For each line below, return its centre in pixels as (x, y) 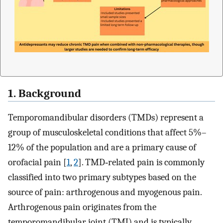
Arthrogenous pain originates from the (82, 207)
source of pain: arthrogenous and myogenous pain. (105, 192)
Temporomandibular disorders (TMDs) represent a (106, 118)
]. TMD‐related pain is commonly (141, 163)
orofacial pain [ (37, 163)
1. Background (45, 93)
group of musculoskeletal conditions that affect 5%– (107, 133)
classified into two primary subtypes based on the (102, 177)
